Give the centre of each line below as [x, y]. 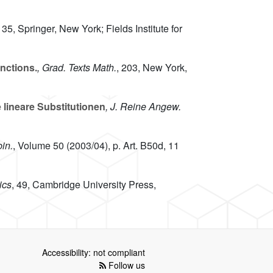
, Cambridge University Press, [92, 185]
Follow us [125, 265]
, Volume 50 [38, 146]
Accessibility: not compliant [93, 253]
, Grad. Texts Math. [77, 68]
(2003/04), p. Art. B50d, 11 [122, 146]
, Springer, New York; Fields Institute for [97, 29]
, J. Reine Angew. [143, 107]
